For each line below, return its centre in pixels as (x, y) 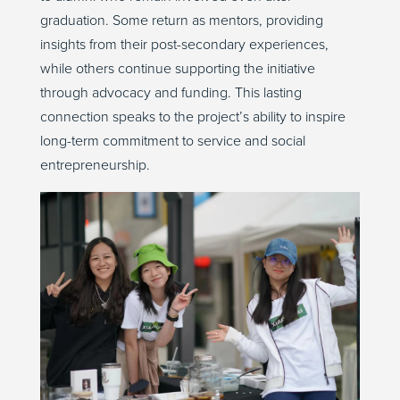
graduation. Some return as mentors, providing (181, 21)
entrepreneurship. (95, 166)
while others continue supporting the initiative (177, 69)
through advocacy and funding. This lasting (171, 93)
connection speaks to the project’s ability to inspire (192, 117)
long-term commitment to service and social (172, 142)
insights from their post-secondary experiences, (184, 45)
